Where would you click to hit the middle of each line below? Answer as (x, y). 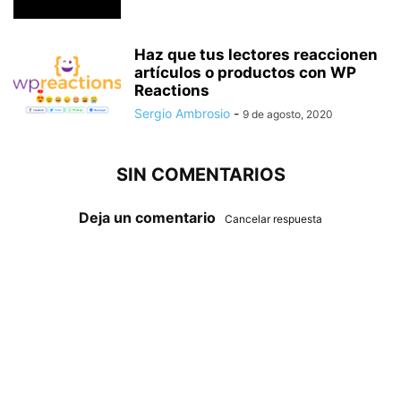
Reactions (172, 90)
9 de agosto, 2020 (288, 114)
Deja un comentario (147, 217)
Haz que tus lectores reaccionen (256, 54)
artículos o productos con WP (245, 72)
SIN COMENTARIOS (200, 174)
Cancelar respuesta (273, 218)
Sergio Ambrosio (182, 113)
